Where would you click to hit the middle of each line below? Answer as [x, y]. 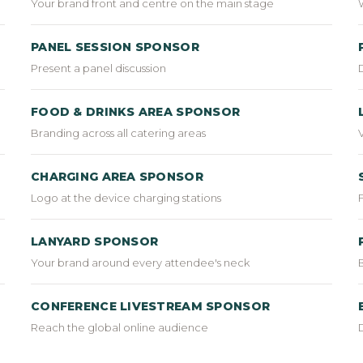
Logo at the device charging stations [126, 197]
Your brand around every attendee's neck [140, 262]
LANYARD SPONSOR [95, 241]
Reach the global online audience [120, 327]
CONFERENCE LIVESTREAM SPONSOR [151, 306]
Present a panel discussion [98, 68]
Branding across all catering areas [118, 132]
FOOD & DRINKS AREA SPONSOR [136, 111]
